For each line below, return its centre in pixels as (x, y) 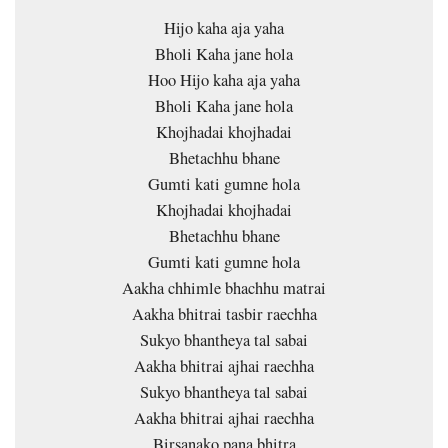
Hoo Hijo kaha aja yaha (224, 79)
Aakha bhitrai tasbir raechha (224, 313)
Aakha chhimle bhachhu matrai (224, 287)
